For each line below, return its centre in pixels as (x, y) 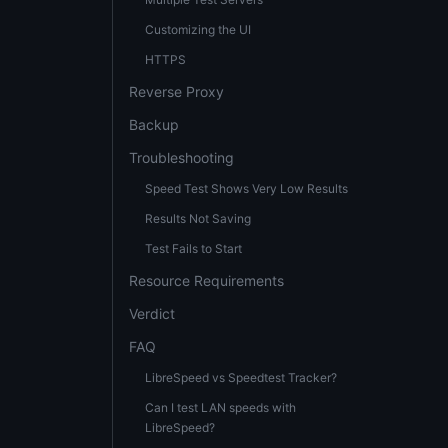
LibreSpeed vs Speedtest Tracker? (241, 377)
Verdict (152, 313)
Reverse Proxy (176, 91)
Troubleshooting (181, 157)
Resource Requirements (206, 280)
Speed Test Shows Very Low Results (246, 188)
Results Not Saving (198, 218)
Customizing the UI (198, 29)
